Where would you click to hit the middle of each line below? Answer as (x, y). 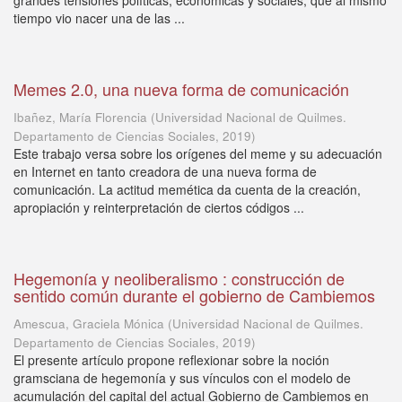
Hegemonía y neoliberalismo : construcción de (179, 278)
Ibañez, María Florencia (80, 117)
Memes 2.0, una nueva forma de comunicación (181, 89)
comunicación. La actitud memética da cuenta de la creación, (187, 189)
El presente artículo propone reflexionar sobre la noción (171, 360)
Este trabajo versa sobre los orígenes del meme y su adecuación (198, 153)
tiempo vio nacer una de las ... (99, 18)
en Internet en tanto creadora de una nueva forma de (165, 171)
